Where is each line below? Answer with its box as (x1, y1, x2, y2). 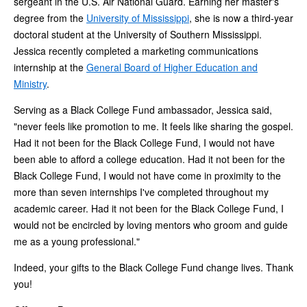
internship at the (14, 60, 86, 74)
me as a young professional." (14, 234, 140, 248)
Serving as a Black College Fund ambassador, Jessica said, (14, 102, 272, 116)
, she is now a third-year (189, 10, 293, 25)
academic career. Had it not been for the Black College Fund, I (14, 201, 284, 215)
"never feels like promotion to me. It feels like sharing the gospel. (14, 119, 293, 133)
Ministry (14, 76, 47, 90)
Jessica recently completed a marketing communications (14, 43, 258, 58)
